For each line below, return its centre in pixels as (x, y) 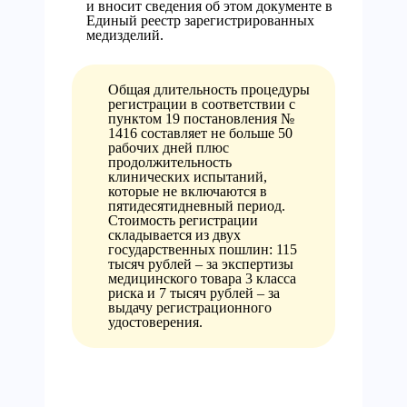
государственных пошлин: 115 (203, 249)
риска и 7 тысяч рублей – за (194, 293)
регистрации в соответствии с (202, 104)
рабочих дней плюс (169, 148)
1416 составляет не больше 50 (200, 133)
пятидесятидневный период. (197, 206)
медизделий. (125, 35)
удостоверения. (155, 322)
